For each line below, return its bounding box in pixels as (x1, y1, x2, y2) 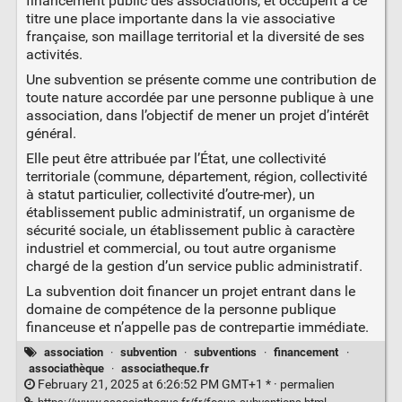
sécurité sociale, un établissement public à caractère (25, 221, 354, 239)
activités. (25, 45, 83, 63)
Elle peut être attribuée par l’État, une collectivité (25, 149, 326, 167)
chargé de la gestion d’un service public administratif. (25, 257, 363, 275)
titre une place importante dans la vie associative (25, 9, 335, 27)
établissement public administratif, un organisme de (25, 203, 354, 221)
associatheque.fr (120, 362, 209, 376)
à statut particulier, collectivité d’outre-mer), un (25, 185, 315, 203)
